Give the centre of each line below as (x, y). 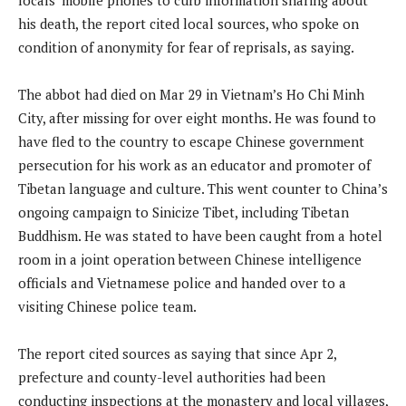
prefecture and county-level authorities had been (172, 377)
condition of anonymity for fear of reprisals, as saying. (186, 47)
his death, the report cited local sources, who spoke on (188, 23)
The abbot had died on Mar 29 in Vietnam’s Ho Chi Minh (191, 94)
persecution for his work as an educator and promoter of (194, 164)
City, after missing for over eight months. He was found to (197, 117)
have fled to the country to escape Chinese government (191, 141)
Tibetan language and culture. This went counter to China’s (203, 188)
